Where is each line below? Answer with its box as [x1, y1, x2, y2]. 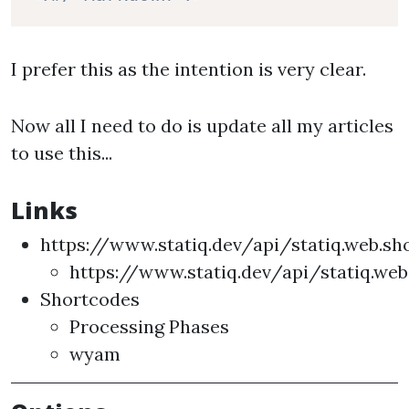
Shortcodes [40, 288, 140, 310]
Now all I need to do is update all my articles [11, 114, 393, 137]
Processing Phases [69, 315, 229, 338]
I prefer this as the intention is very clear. [11, 58, 366, 80]
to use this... [11, 142, 112, 164]
